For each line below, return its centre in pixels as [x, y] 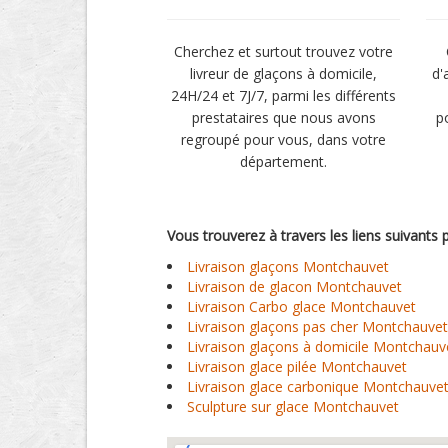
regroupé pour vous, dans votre [284, 139]
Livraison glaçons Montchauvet [288, 266]
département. [284, 161]
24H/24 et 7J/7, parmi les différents [284, 95]
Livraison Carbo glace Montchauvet [301, 306]
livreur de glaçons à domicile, [284, 73]
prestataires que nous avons [283, 117]
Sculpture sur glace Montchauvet [293, 406]
